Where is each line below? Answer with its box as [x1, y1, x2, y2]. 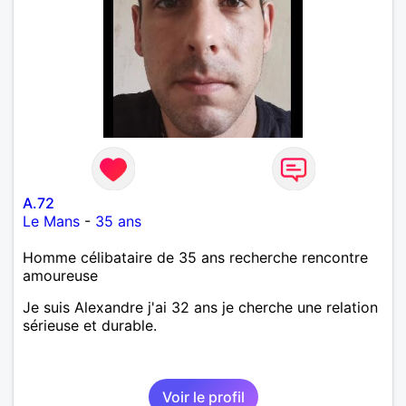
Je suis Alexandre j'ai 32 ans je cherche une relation [23, 297, 378, 316]
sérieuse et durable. [23, 315, 157, 334]
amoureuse [23, 266, 98, 285]
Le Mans [23, 211, 80, 230]
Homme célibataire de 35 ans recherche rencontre [23, 247, 368, 266]
